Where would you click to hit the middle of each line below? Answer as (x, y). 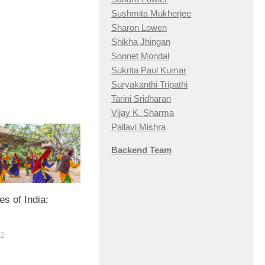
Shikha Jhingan (141, 42)
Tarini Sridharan (141, 99)
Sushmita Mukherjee (151, 14)
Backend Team (141, 150)
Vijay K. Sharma (143, 113)
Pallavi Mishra (138, 127)
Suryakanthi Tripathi (149, 85)
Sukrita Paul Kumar (149, 70)
